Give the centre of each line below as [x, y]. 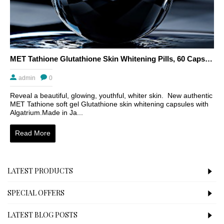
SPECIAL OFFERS [36, 192]
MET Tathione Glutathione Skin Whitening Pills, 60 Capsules [209, 59]
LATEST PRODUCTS [40, 170]
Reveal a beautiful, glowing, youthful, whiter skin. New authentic [111, 96]
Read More [33, 133]
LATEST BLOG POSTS [42, 214]
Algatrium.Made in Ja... [46, 113]
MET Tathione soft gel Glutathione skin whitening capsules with [109, 104]
